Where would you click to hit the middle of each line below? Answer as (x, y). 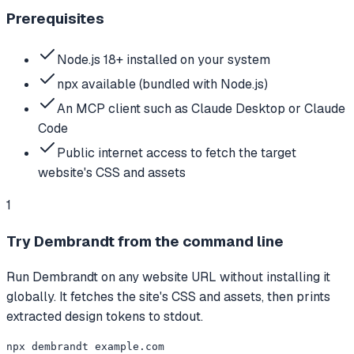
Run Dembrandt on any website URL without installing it (168, 277)
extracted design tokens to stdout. (105, 317)
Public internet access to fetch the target (177, 153)
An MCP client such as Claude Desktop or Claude (201, 109)
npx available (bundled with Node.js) (162, 84)
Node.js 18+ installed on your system (164, 60)
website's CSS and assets (112, 173)
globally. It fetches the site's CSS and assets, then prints (168, 297)
